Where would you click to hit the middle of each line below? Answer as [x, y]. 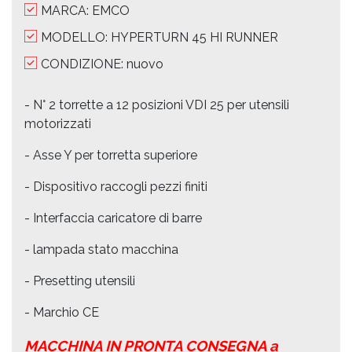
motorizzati [58, 123]
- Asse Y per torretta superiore [111, 155]
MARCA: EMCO [85, 10]
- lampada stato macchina [103, 249]
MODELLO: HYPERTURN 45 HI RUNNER [159, 37]
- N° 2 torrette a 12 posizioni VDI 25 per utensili [157, 104]
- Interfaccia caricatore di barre [113, 218]
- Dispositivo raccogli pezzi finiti [116, 186]
